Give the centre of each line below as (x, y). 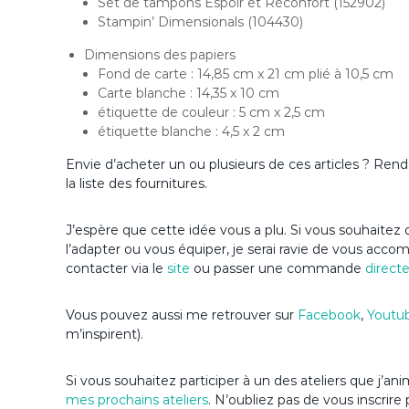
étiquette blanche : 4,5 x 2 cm (191, 132)
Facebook (329, 315)
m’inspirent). (105, 335)
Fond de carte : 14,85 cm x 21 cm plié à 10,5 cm (246, 74)
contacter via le (116, 269)
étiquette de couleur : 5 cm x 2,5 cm (211, 113)
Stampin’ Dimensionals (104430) (200, 22)
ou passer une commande (278, 269)
